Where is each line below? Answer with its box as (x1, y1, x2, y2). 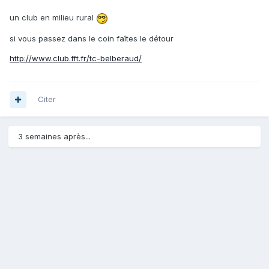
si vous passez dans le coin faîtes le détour (10, 33, 174, 43)
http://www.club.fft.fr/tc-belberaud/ (10, 53, 142, 63)
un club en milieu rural (10, 13, 96, 23)
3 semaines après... (18, 131, 91, 142)
